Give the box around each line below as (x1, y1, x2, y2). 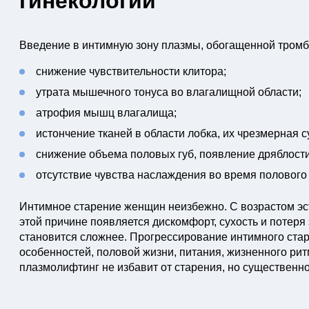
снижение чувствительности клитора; (35, 66, 226, 77)
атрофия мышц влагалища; (35, 107, 177, 119)
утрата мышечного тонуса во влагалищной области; (35, 86, 301, 98)
